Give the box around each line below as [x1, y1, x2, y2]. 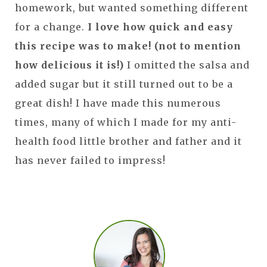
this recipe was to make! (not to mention [15, 39, 241, 52]
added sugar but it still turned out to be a [15, 77, 233, 90]
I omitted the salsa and [124, 58, 250, 71]
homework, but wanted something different [15, 1, 249, 14]
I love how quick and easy [88, 20, 233, 33]
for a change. [15, 20, 88, 33]
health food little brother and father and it [15, 135, 242, 147]
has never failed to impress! [15, 154, 169, 166]
